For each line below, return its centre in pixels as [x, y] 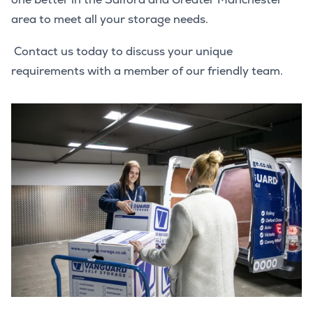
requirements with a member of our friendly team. [147, 71]
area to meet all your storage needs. [110, 19]
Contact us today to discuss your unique [122, 51]
